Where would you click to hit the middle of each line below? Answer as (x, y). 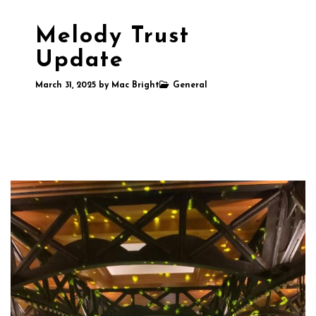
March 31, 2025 (67, 86)
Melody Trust (113, 37)
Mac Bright (135, 86)
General (190, 86)
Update (80, 61)
